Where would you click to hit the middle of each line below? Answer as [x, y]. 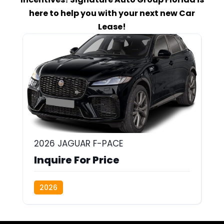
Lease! [112, 27]
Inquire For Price [77, 160]
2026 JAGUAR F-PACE [78, 143]
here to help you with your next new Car [112, 13]
